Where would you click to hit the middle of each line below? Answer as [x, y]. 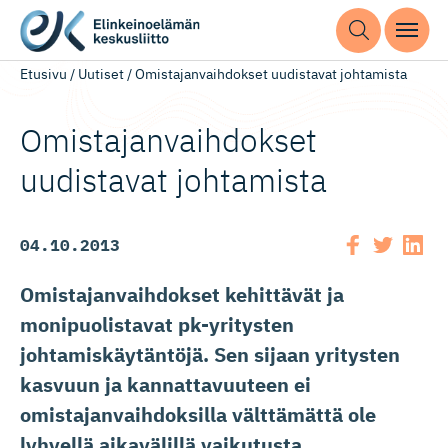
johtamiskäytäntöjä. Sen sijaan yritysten [210, 354]
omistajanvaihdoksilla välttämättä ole [198, 414]
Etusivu [43, 74]
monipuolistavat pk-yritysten [157, 324]
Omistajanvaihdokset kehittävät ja [182, 294]
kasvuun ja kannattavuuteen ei [165, 384]
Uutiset [101, 74]
